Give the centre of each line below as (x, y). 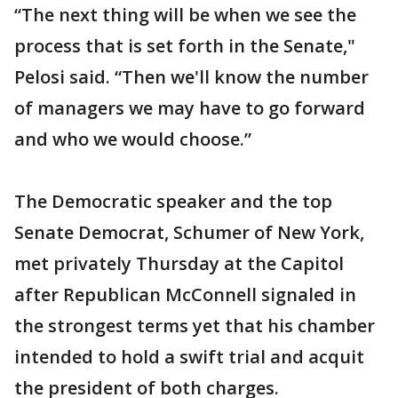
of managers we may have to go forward (190, 108)
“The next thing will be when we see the (185, 15)
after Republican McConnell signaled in (185, 295)
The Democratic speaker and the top (173, 201)
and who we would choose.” (133, 139)
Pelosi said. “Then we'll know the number (191, 77)
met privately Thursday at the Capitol (179, 263)
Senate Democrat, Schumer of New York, (189, 232)
